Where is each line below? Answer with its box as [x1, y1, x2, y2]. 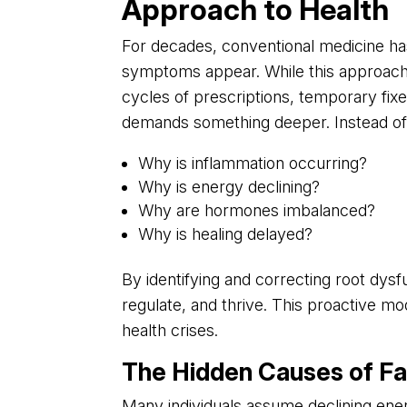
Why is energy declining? [138, 177, 321, 197]
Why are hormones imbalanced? [138, 201, 376, 221]
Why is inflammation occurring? [138, 154, 368, 174]
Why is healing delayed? [138, 224, 313, 244]
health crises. [122, 321, 219, 341]
